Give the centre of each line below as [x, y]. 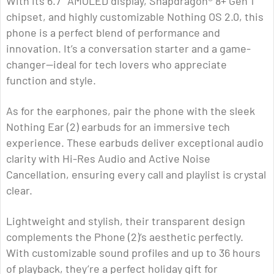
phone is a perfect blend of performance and [113, 33]
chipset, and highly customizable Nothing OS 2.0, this [135, 17]
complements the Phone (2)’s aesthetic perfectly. [125, 237]
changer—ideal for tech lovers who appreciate [117, 65]
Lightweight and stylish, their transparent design [126, 221]
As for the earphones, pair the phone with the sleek [131, 111]
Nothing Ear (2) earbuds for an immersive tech [118, 127]
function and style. [51, 80]
